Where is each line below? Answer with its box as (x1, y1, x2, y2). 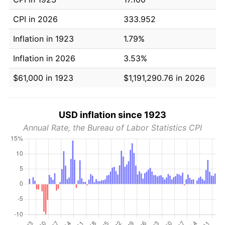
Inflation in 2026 (13, 53, 75, 63)
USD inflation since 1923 (59, 109, 166, 120)
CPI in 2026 (13, 14, 58, 24)
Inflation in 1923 (13, 33, 74, 44)
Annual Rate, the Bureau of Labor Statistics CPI (23, 122, 202, 133)
